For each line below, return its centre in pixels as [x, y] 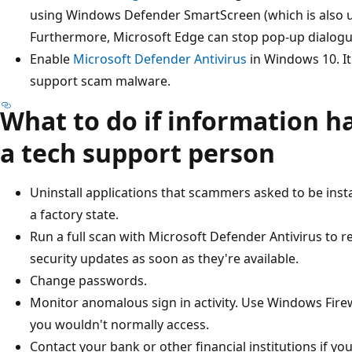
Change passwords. [88, 280]
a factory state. [74, 214]
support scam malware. [100, 81]
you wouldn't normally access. [119, 324]
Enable [51, 59]
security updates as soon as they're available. [164, 258]
